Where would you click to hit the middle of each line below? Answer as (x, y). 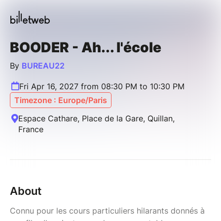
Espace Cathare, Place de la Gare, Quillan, (96, 118)
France (31, 129)
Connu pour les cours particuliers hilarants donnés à (107, 210)
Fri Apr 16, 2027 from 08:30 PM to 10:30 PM (102, 86)
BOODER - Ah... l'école (86, 47)
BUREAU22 (43, 65)
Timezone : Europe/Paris (61, 100)
